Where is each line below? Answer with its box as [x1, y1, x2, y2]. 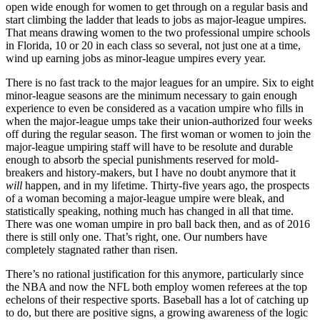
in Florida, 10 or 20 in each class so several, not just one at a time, [6, 39, 301, 51]
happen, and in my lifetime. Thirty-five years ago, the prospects [22, 179, 309, 191]
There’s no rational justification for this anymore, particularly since [6, 267, 304, 280]
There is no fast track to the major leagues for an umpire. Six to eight [6, 76, 314, 89]
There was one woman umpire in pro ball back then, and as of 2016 [6, 217, 310, 230]
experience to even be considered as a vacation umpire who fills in [6, 101, 304, 114]
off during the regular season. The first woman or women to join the [6, 127, 311, 140]
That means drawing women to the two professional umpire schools [6, 26, 310, 39]
